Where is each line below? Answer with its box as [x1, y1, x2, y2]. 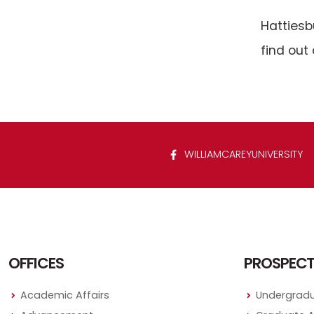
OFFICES [8, 252, 64, 275]
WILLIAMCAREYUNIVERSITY [181, 147, 303, 162]
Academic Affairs [20, 288, 109, 303]
